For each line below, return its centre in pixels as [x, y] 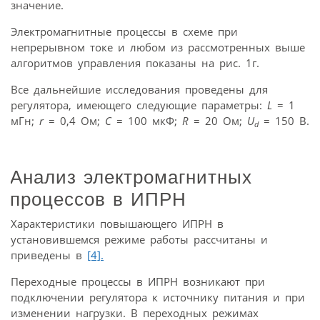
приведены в [49, 255]
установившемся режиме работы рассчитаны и [139, 240]
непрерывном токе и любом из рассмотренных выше [158, 47]
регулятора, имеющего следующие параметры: [139, 105]
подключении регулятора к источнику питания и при [158, 297]
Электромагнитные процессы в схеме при [124, 31]
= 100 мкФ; [147, 120]
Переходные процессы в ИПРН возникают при [138, 282]
